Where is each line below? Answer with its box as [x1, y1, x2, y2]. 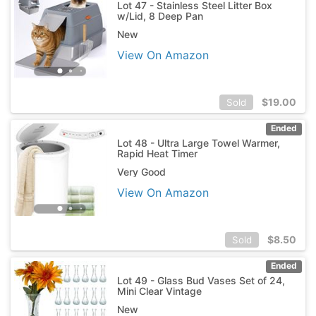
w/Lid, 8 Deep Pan [116, 9, 203, 22]
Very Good [116, 165, 166, 178]
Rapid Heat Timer [116, 147, 197, 159]
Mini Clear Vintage [116, 284, 202, 297]
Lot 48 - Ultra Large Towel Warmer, [116, 136, 280, 149]
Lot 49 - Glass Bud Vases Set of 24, [116, 274, 285, 286]
